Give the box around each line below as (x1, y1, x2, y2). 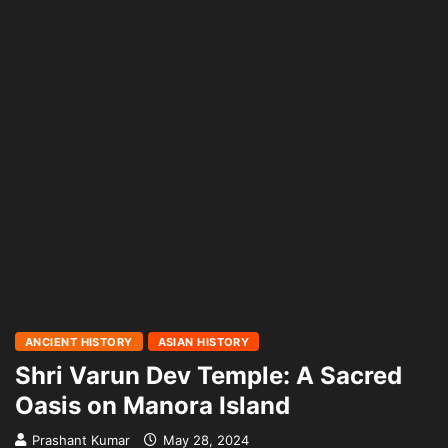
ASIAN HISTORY (157, 335, 250, 349)
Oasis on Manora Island (15, 391, 290, 420)
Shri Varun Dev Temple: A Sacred (15, 361, 402, 390)
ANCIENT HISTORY (25, 335, 133, 349)
